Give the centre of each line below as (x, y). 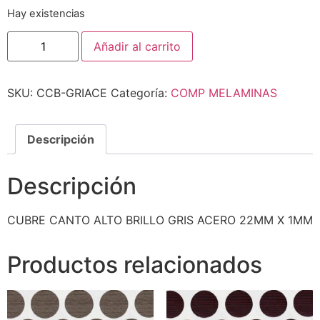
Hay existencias (46, 13)
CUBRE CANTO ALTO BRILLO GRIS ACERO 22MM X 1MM (160, 220)
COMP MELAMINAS (224, 93)
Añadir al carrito (137, 47)
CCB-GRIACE (72, 93)
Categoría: (141, 93)
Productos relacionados (135, 265)
